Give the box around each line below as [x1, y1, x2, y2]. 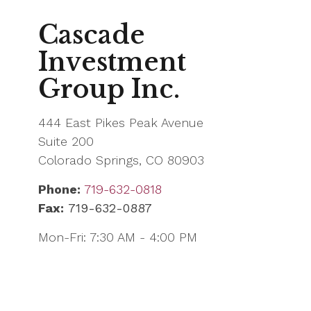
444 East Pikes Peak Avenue [38, 115, 203, 131]
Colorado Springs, [38, 153, 142, 168]
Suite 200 [38, 134, 94, 149]
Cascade [38, 19, 145, 51]
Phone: [38, 182, 81, 197]
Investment [38, 47, 186, 78]
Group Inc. [38, 74, 180, 106]
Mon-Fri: [38, 230, 86, 245]
